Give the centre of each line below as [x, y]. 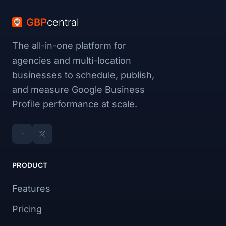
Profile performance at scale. [75, 104]
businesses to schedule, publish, [83, 75]
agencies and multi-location [72, 60]
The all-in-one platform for [69, 46]
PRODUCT [30, 165]
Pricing [27, 209]
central [63, 22]
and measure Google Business [78, 90]
